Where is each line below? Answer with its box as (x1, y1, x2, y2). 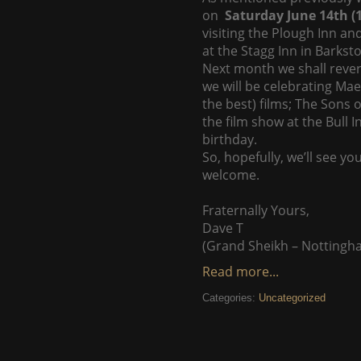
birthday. (202, 131, 257, 148)
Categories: (202, 292, 259, 304)
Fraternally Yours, (202, 201, 309, 219)
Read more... (202, 263, 279, 280)
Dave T (202, 219, 243, 237)
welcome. (202, 166, 259, 184)
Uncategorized (259, 292, 326, 304)
